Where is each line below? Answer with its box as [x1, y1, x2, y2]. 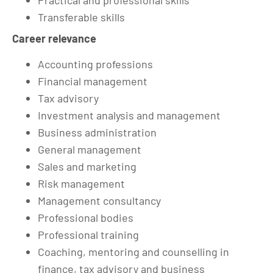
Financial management [38, 74, 147, 88]
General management [38, 142, 141, 156]
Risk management [38, 176, 125, 190]
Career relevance [12, 31, 96, 45]
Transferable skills [38, 10, 125, 24]
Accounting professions [38, 57, 153, 71]
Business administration [38, 125, 157, 139]
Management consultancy [38, 193, 161, 207]
